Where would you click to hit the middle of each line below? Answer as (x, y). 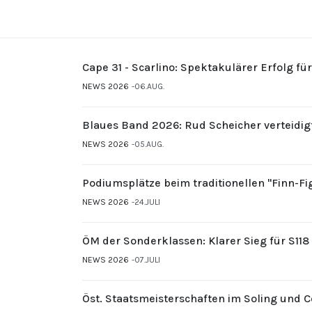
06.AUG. (149, 87)
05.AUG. (149, 145)
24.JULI (147, 202)
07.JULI (147, 260)
